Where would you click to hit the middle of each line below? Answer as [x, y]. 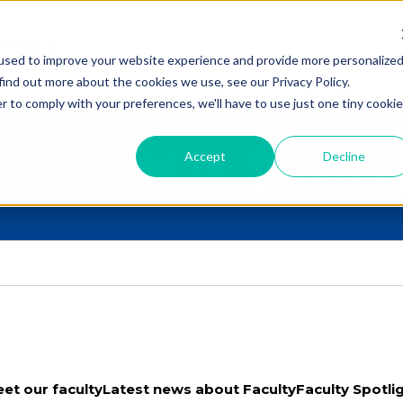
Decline [344, 156]
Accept [206, 156]
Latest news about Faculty [199, 389]
